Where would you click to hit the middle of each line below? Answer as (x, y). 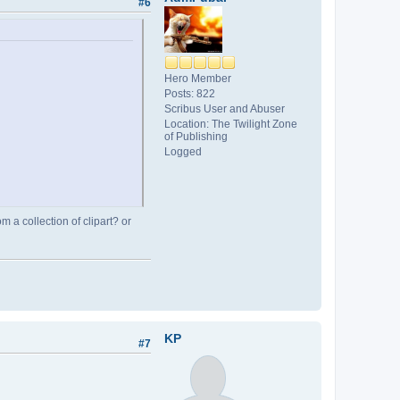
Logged (183, 151)
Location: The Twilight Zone (231, 124)
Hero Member (198, 78)
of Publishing (196, 136)
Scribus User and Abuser (225, 108)
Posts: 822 (190, 93)
